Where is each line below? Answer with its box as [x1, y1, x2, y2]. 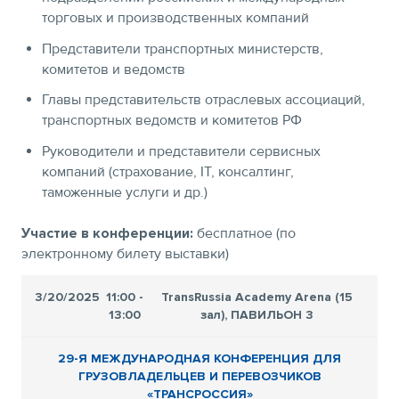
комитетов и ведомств [42, 60, 186, 78]
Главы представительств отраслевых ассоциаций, [42, 91, 366, 110]
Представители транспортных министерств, [42, 39, 324, 58]
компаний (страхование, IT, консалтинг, [42, 162, 295, 181]
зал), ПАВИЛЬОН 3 [200, 306, 314, 322]
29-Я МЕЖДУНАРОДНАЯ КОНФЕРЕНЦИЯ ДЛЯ [58, 350, 341, 366]
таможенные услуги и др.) [42, 183, 208, 201]
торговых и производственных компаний [42, 8, 310, 27]
